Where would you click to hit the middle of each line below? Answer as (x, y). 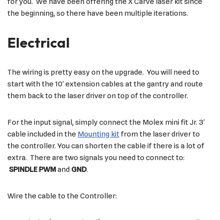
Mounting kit (98, 134)
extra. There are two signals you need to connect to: (96, 158)
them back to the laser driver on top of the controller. (98, 96)
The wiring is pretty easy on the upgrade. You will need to (103, 72)
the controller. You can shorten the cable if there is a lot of (106, 146)
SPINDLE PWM (32, 170)
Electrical (39, 43)
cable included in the (42, 134)
